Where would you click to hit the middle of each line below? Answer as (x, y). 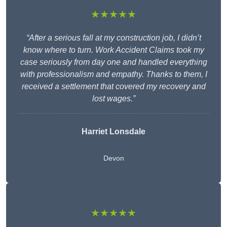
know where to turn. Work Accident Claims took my (113, 50)
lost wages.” (113, 99)
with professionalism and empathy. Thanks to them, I (113, 74)
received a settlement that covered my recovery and (113, 87)
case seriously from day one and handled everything (113, 62)
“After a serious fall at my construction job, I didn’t (113, 38)
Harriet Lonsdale (113, 132)
